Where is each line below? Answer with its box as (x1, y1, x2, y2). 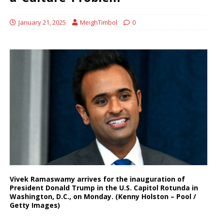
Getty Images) (10, 200, 60, 210)
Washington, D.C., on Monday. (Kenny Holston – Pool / (10, 191, 196, 201)
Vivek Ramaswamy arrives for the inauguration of (10, 174, 185, 184)
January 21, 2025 (18, 17, 66, 27)
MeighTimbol (80, 17, 117, 27)
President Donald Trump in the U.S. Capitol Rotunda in (10, 183, 198, 192)
